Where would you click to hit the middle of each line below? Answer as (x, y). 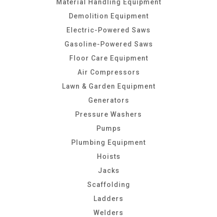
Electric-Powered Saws (108, 30)
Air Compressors (108, 72)
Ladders (108, 199)
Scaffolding (108, 185)
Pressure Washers (108, 114)
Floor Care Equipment (108, 58)
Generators (108, 100)
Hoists (108, 156)
